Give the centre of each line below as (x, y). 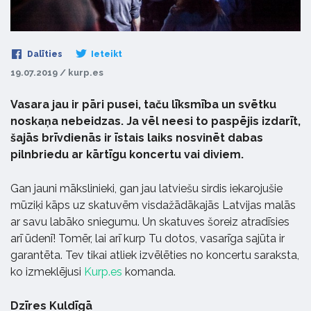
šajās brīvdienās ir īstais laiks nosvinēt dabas (137, 137)
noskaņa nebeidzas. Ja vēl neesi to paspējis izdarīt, (155, 121)
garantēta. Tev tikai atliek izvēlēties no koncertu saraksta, (155, 255)
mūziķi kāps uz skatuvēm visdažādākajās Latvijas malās (153, 205)
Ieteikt (106, 54)
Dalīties (44, 54)
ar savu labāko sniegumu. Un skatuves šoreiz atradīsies (150, 221)
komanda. (149, 271)
